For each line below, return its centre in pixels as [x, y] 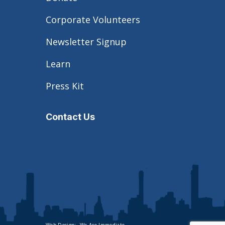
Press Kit [65, 86]
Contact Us [70, 117]
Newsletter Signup [86, 42]
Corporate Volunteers [93, 20]
